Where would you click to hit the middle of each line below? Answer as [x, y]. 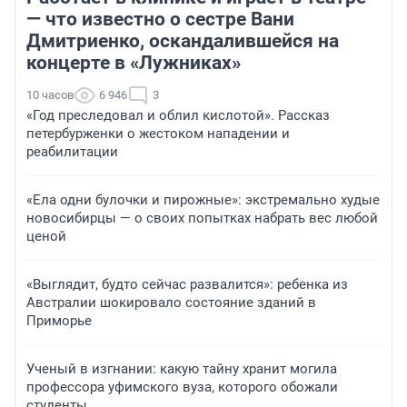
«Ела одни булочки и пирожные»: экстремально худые [203, 200]
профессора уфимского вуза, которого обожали [182, 387]
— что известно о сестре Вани [160, 20]
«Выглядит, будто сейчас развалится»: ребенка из [187, 285]
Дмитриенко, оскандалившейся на [183, 41]
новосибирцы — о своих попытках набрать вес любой [202, 218]
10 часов [50, 95]
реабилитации [72, 152]
